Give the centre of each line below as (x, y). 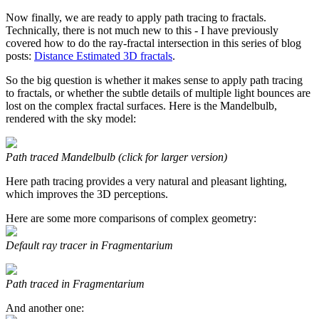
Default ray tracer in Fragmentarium (89, 245)
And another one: (45, 308)
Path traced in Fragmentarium (75, 283)
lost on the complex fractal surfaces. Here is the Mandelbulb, (141, 105)
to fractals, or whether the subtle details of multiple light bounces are (158, 93)
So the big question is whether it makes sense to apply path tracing (154, 80)
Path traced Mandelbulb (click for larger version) (116, 157)
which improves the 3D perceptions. (87, 194)
